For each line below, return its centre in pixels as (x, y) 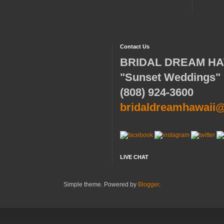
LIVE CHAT (134, 157)
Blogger (148, 184)
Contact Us (135, 46)
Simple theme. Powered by (101, 184)
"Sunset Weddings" (170, 77)
